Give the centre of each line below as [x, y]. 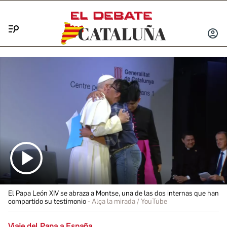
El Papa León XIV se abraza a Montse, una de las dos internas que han [113, 193]
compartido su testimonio [47, 201]
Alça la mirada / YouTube [129, 201]
